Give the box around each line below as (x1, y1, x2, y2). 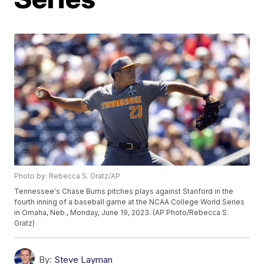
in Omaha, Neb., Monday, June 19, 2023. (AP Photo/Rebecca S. (14, 208, 229, 217)
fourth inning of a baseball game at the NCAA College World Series (14, 197, 245, 207)
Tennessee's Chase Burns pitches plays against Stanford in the (14, 187, 234, 196)
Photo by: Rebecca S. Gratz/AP (14, 171, 121, 181)
